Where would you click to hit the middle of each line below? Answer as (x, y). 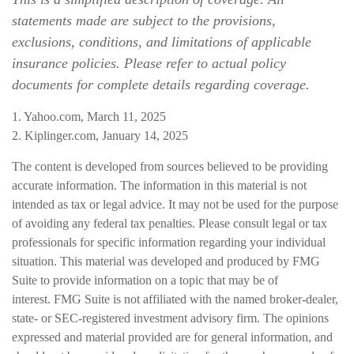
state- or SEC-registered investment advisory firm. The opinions (170, 318)
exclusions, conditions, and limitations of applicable (162, 42)
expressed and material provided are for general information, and (172, 337)
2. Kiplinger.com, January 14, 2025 (100, 136)
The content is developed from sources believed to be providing (170, 166)
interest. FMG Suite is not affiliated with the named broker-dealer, (175, 299)
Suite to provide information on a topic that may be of (145, 280)
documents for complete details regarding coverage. (161, 85)
